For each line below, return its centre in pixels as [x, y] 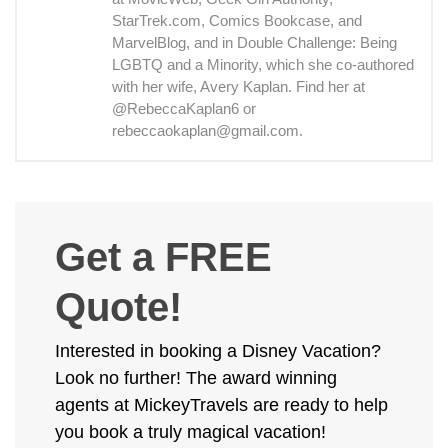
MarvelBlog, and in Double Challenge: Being [254, 43]
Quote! [118, 307]
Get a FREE [163, 257]
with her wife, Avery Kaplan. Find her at [238, 87]
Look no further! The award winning [196, 378]
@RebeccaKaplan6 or [184, 109]
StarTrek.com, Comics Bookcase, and [237, 21]
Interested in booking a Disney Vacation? [218, 351]
